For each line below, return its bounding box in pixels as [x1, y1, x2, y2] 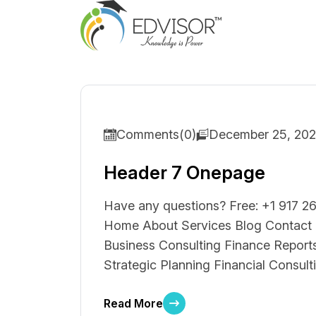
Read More [104, 296, 163, 310]
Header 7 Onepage [104, 162, 265, 183]
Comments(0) [116, 127, 196, 142]
